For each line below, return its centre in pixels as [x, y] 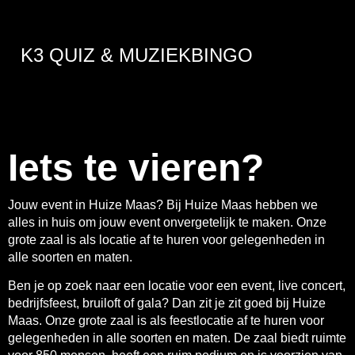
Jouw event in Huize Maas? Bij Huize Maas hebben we [163, 204]
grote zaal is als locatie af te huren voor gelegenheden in [166, 239]
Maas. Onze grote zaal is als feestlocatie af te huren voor [166, 321]
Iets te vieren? [136, 167]
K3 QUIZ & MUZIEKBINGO [137, 55]
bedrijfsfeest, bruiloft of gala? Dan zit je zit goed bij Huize [167, 303]
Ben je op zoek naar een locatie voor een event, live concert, [177, 286]
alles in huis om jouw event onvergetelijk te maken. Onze [167, 222]
